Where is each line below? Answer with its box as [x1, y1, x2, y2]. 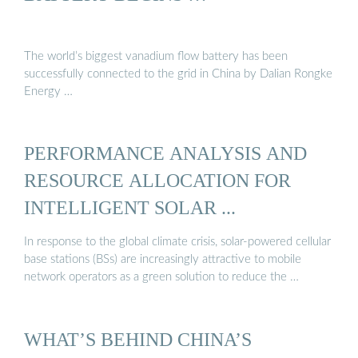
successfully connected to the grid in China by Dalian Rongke [24, 67, 332, 80]
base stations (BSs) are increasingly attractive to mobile [24, 253, 301, 266]
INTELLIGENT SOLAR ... [24, 196, 236, 218]
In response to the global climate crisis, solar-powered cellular [24, 236, 331, 249]
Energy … [24, 85, 73, 97]
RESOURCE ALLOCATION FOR [24, 169, 291, 191]
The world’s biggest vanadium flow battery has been [24, 50, 288, 62]
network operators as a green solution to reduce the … [24, 271, 299, 284]
